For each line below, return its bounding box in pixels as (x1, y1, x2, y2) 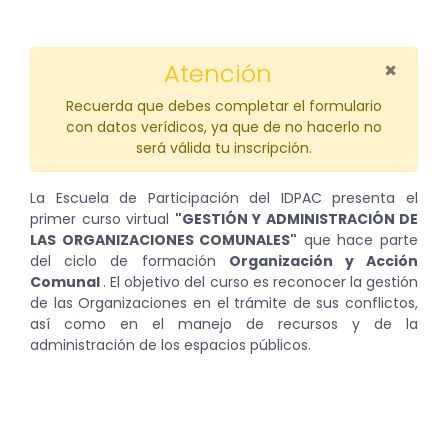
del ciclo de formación (30, 250, 229, 271)
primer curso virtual (30, 208, 175, 229)
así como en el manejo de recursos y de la (30, 313, 418, 334)
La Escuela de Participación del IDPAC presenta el (30, 187, 418, 208)
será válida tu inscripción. (136, 137, 312, 158)
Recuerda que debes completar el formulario (66, 95, 382, 116)
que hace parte (297, 229, 419, 250)
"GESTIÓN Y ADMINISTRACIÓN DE (174, 208, 418, 229)
